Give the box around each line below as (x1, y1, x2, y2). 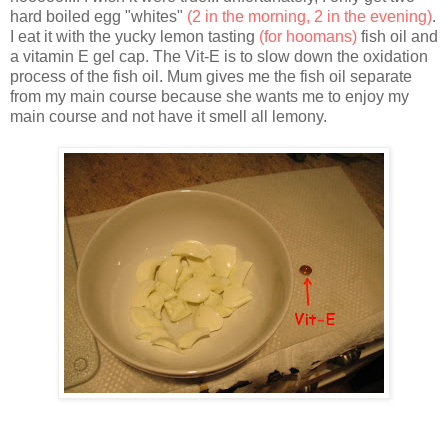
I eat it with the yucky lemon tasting (10, 28, 259, 46)
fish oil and (357, 28, 438, 46)
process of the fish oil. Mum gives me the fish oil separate (10, 68, 412, 86)
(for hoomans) (259, 28, 357, 46)
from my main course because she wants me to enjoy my (10, 88, 409, 106)
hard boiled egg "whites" (10, 8, 187, 26)
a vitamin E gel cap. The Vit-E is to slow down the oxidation (10, 48, 428, 66)
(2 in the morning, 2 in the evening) (187, 8, 432, 26)
